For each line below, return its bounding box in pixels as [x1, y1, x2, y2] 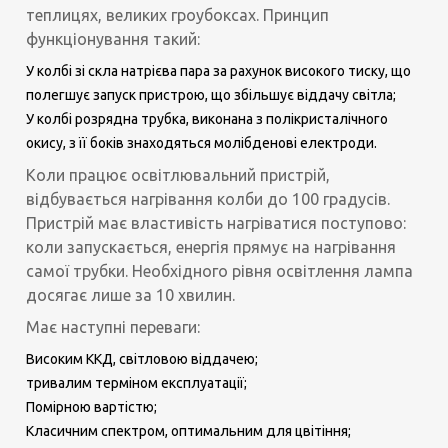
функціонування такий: [26, 29, 201, 48]
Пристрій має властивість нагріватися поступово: [26, 213, 407, 232]
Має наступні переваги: [26, 317, 201, 336]
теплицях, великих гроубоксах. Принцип [26, 5, 330, 24]
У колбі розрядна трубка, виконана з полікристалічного [26, 110, 389, 127]
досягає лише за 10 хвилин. [26, 285, 236, 304]
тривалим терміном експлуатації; [26, 374, 248, 391]
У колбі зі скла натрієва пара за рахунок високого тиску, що [26, 62, 412, 79]
